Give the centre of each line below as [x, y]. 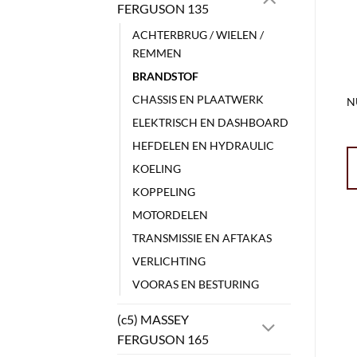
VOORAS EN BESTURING [196, 284]
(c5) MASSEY [153, 320]
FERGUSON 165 [163, 339]
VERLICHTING [169, 261]
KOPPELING [164, 192]
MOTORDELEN [170, 215]
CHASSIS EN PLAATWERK [198, 100]
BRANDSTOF [165, 76]
